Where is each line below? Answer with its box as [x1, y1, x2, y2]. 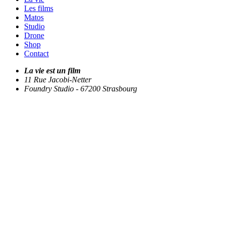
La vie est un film [24, 66, 80, 75]
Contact [24, 49, 49, 58]
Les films [24, 4, 53, 13]
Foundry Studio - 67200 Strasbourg [24, 84, 137, 93]
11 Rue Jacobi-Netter [24, 75, 91, 84]
